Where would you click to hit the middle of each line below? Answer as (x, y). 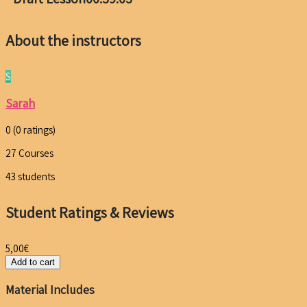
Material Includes (50, 290)
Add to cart (33, 262)
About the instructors (73, 40)
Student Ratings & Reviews (90, 212)
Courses (36, 153)
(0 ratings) (34, 130)
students (36, 176)
